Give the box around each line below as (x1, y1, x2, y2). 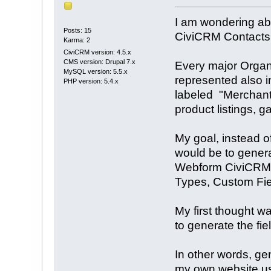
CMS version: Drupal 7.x (63, 57, 135, 65)
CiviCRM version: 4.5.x (63, 48, 131, 56)
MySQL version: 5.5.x (63, 67, 128, 75)
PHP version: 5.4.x (63, 77, 119, 85)
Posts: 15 (63, 27, 91, 34)
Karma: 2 (63, 36, 90, 44)
